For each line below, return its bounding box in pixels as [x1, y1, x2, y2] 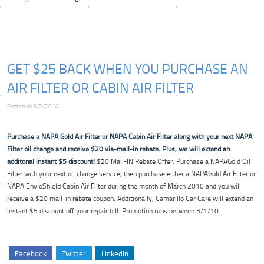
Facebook [15, 247, 47, 259]
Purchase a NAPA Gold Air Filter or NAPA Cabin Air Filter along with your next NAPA [7, 131, 252, 141]
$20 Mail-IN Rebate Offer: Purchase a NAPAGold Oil [97, 156, 250, 166]
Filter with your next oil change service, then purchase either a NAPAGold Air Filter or [7, 168, 256, 179]
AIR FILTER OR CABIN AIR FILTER [7, 78, 194, 97]
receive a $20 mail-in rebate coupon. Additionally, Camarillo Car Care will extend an [7, 193, 253, 203]
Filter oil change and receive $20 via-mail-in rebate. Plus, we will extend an [7, 143, 230, 154]
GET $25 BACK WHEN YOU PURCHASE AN [7, 59, 248, 78]
